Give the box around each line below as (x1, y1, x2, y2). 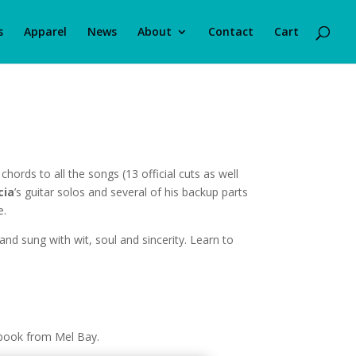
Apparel (24, 24, 67, 39)
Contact (208, 24, 253, 39)
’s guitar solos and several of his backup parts (14, 184, 249, 199)
